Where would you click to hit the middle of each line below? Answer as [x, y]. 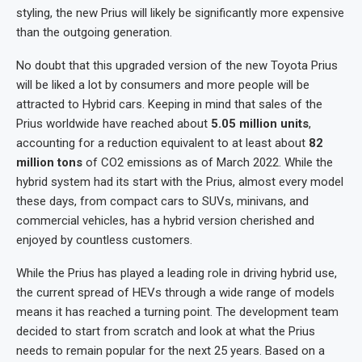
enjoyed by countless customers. [104, 240]
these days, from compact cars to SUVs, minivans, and [162, 202]
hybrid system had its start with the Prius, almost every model [180, 182]
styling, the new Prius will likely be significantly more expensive [180, 13]
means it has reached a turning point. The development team [177, 312]
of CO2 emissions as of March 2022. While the [208, 163]
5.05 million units [258, 124]
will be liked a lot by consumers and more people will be [163, 85]
